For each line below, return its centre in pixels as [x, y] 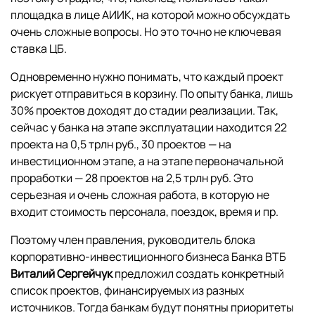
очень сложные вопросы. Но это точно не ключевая [146, 32]
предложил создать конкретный [198, 274]
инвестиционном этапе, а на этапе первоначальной [147, 161]
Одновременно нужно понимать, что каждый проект [147, 77]
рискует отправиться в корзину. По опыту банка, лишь [152, 94]
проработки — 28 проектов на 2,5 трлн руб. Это [132, 178]
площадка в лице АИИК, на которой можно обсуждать [150, 15]
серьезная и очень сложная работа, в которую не [140, 195]
